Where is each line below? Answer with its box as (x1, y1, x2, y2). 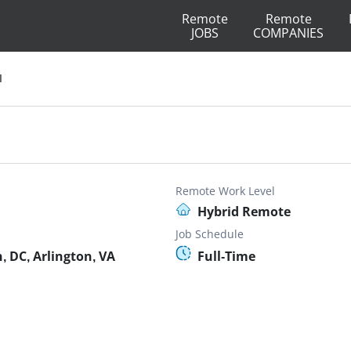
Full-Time (197, 248, 255, 265)
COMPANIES (253, 24, 324, 42)
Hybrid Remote (197, 203, 291, 220)
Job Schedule (175, 226, 244, 241)
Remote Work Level (175, 183, 275, 198)
